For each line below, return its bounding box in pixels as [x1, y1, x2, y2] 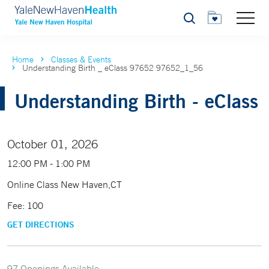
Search [183, 16, 210, 26]
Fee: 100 [7, 199, 43, 211]
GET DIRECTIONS [7, 219, 74, 230]
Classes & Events [51, 54, 111, 65]
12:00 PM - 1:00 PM [7, 157, 90, 169]
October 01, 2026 [7, 137, 98, 151]
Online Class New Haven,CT [7, 178, 122, 190]
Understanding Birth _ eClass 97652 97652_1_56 [22, 62, 203, 73]
